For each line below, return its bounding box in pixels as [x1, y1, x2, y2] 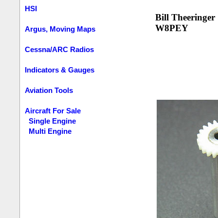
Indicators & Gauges [25, 66, 95, 74]
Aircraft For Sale [25, 107, 81, 115]
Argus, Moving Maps [25, 25, 96, 33]
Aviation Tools [25, 86, 73, 94]
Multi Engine [29, 127, 72, 135]
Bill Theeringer [155, 12, 215, 22]
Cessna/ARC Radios [25, 45, 94, 54]
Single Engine [29, 117, 76, 125]
